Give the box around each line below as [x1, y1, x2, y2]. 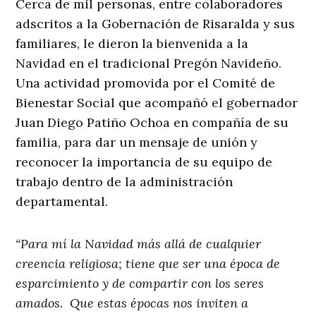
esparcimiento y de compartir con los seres [16, 275, 265, 292]
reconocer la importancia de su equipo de [16, 154, 273, 171]
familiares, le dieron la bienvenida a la [16, 35, 249, 52]
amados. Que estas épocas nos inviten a [16, 295, 249, 312]
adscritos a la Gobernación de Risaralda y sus [16, 16, 296, 32]
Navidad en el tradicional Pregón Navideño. [16, 55, 282, 72]
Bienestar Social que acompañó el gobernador [16, 95, 298, 111]
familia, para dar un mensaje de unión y [16, 134, 258, 151]
